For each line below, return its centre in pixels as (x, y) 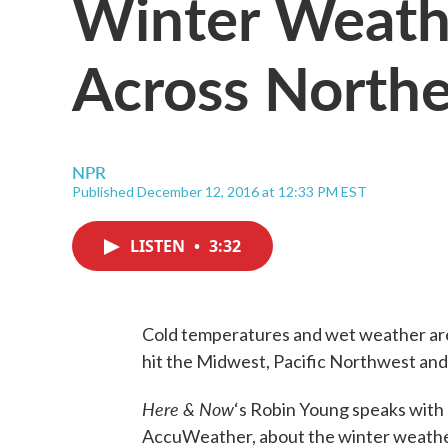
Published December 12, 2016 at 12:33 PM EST (219, 191)
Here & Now (188, 408)
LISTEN (159, 246)
